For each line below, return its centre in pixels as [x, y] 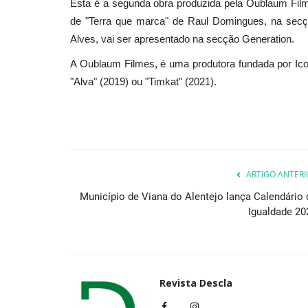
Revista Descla [196, 283]
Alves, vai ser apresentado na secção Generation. [182, 38]
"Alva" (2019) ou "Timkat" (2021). [143, 81]
